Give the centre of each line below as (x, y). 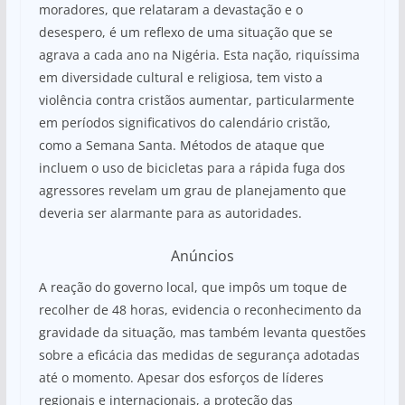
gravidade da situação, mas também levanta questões (202, 332)
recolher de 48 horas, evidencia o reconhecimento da (200, 309)
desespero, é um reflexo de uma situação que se (185, 32)
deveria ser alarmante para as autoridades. (170, 212)
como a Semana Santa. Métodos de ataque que (181, 145)
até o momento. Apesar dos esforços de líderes (181, 377)
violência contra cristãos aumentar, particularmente (196, 99)
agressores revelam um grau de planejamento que (192, 190)
